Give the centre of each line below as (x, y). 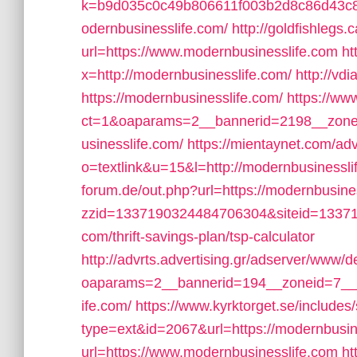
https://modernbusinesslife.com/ (182, 98)
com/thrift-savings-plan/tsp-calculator (198, 237)
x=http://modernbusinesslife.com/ (186, 75)
